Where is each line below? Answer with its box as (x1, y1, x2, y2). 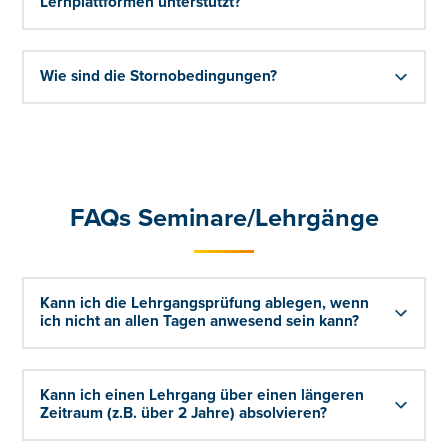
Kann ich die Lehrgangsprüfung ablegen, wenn (40, 293, 370, 313)
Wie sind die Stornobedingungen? (40, 66, 278, 86)
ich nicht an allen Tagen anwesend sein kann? (40, 311, 360, 331)
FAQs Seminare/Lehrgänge (69, 202, 379, 234)
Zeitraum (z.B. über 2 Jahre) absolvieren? (40, 403, 328, 423)
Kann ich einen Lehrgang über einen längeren (40, 385, 365, 405)
